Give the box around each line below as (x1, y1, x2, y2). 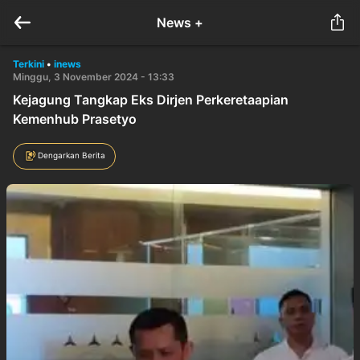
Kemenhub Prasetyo (13, 111, 137, 127)
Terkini (13, 58, 44, 70)
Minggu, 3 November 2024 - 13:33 (13, 71, 174, 83)
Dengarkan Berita (38, 149, 105, 160)
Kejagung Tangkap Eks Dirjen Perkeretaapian (13, 92, 288, 108)
